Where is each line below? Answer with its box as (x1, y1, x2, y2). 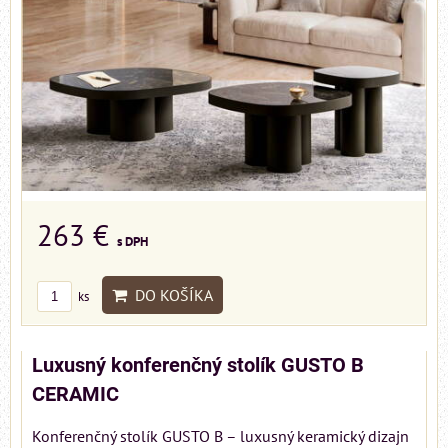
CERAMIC (32, 383, 119, 407)
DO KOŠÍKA (127, 285, 213, 306)
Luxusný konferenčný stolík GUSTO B (32, 354, 364, 378)
